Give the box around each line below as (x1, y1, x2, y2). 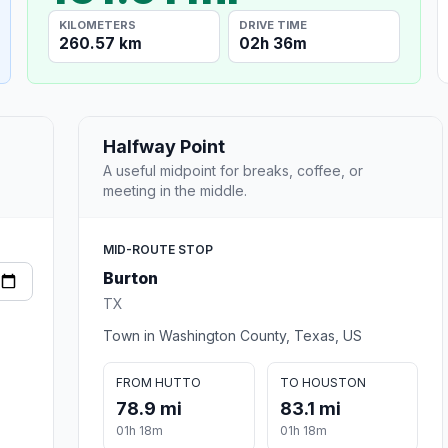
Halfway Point (103, 135, 225, 157)
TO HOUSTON (279, 374, 366, 390)
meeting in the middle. (103, 181, 247, 199)
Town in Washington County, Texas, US (103, 326, 362, 344)
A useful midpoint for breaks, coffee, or (103, 161, 363, 179)
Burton (103, 267, 158, 288)
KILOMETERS (59, 17, 137, 32)
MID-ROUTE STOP (103, 241, 213, 257)
